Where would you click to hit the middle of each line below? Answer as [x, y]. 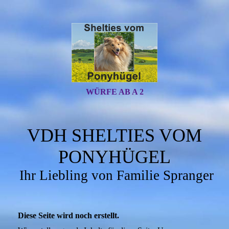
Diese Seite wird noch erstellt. [68, 215]
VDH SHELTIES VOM [114, 135]
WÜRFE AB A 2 [114, 92]
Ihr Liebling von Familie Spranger [116, 175]
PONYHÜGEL [114, 157]
